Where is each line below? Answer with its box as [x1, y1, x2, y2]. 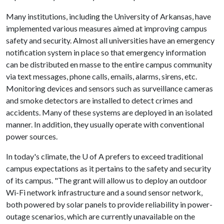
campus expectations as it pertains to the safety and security [6, 163, 211, 173]
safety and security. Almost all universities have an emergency [6, 35, 214, 45]
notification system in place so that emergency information [6, 47, 206, 57]
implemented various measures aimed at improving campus [6, 23, 207, 33]
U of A [82, 151, 104, 161]
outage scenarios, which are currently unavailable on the [6, 211, 195, 221]
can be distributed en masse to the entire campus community [6, 59, 212, 69]
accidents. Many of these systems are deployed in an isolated [6, 107, 212, 117]
